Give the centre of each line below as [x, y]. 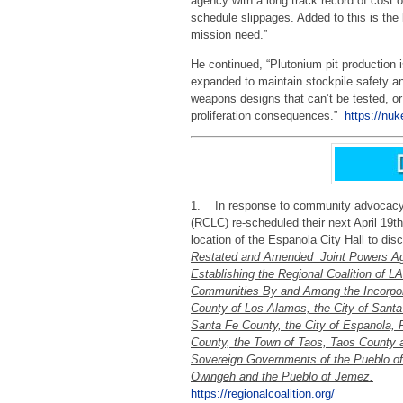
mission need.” [229, 35]
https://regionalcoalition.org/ [263, 393]
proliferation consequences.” [268, 115]
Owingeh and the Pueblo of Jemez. [282, 376]
